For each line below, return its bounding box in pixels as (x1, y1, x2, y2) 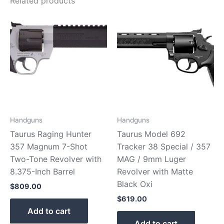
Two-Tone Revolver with (10, 153, 101, 164)
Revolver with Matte (117, 166, 193, 176)
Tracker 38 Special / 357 (117, 141, 210, 151)
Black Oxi (117, 178, 152, 189)
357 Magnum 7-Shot (10, 141, 87, 151)
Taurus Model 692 (117, 128, 185, 139)
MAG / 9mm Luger (117, 153, 186, 164)
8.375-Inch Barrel (10, 166, 75, 176)
